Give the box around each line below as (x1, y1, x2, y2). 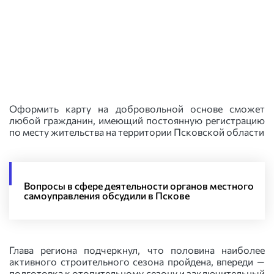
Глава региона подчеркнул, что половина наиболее (9, 244, 265, 256)
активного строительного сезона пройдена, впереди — (9, 256, 265, 267)
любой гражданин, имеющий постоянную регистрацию (9, 114, 265, 126)
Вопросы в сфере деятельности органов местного (24, 180, 254, 191)
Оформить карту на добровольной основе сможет (9, 103, 265, 114)
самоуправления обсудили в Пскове (24, 190, 190, 201)
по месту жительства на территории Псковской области (9, 126, 264, 138)
